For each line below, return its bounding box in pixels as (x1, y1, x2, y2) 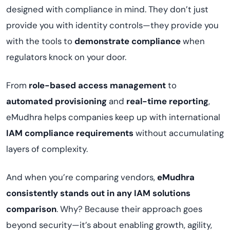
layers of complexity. (6, 143, 88, 155)
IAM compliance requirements (6, 127, 133, 139)
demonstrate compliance (74, 35, 181, 47)
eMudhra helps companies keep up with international (6, 111, 220, 123)
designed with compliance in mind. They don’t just (6, 4, 208, 15)
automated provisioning (6, 95, 107, 107)
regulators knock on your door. (6, 51, 126, 63)
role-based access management (29, 80, 166, 91)
